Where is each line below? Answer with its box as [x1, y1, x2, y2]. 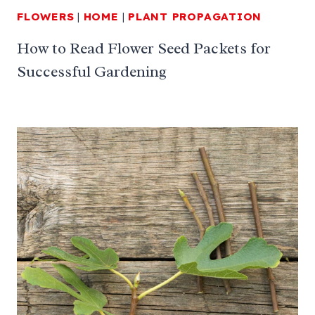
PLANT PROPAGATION [128, 9, 262, 23]
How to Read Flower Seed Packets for [17, 38, 271, 58]
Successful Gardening [17, 61, 167, 82]
